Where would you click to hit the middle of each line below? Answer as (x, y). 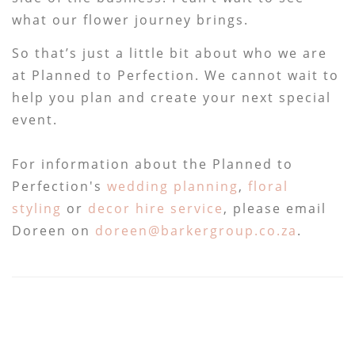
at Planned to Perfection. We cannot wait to (176, 75)
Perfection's (60, 186)
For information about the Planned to (153, 164)
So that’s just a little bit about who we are (170, 53)
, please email (275, 208)
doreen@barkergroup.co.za (197, 230)
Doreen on (54, 230)
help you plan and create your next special (172, 97)
